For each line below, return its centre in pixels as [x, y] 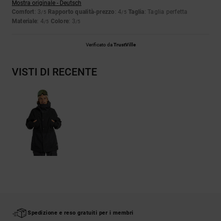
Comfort [23, 12]
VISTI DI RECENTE [55, 72]
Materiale [25, 21]
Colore [60, 21]
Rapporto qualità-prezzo [81, 12]
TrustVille [124, 45]
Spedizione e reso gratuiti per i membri [81, 213]
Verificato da [99, 45]
